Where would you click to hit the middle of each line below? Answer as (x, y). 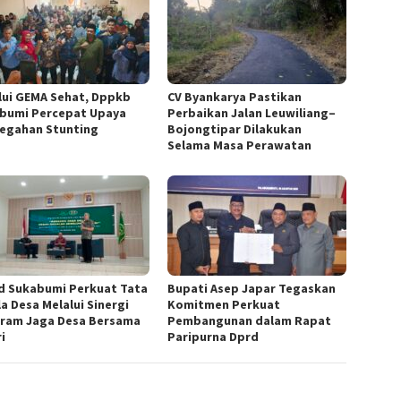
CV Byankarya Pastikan (235, 96)
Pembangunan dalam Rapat (250, 320)
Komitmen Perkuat (224, 304)
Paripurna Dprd (213, 336)
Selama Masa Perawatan (240, 145)
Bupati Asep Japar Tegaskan (252, 288)
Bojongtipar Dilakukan (235, 128)
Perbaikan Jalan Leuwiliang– (252, 112)
